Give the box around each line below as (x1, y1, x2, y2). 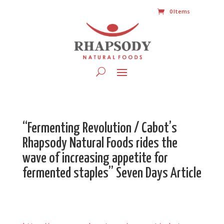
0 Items (169, 7, 190, 15)
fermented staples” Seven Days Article (22, 166, 201, 181)
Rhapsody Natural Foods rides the (22, 136, 177, 151)
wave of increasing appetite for (22, 151, 168, 166)
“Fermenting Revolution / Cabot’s (22, 121, 177, 136)
